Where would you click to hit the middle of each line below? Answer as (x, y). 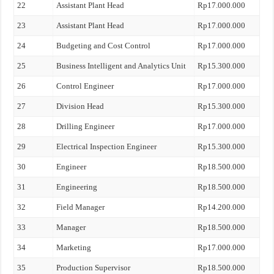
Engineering (77, 187)
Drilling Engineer (86, 126)
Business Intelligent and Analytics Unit (121, 66)
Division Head (80, 106)
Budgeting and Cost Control (104, 46)
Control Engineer (85, 86)
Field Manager (81, 207)
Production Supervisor (94, 268)
